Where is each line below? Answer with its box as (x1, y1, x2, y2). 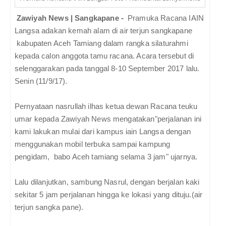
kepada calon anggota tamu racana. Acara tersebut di (15, 51, 194, 60)
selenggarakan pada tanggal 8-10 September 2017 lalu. (15, 64, 200, 73)
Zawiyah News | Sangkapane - (16, 13, 126, 22)
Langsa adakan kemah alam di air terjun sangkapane (15, 26, 192, 35)
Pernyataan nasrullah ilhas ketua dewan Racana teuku (15, 101, 198, 110)
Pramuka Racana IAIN (127, 13, 204, 22)
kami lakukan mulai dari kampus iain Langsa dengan (15, 127, 191, 136)
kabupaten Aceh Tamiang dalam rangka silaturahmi (15, 38, 188, 47)
